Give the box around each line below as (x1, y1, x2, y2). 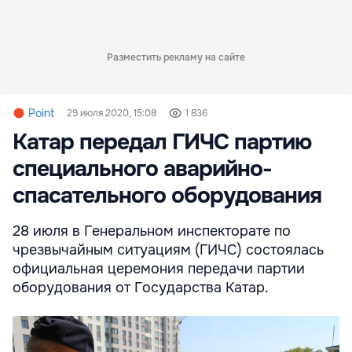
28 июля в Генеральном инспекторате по (13, 222, 291, 240)
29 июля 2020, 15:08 (67, 107, 156, 120)
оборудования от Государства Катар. (13, 279, 273, 297)
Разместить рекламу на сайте (107, 51, 245, 64)
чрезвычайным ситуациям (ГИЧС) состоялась (13, 241, 324, 259)
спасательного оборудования (13, 181, 321, 211)
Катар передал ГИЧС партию (13, 128, 311, 157)
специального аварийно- (13, 155, 272, 184)
